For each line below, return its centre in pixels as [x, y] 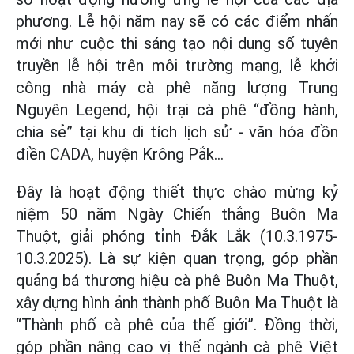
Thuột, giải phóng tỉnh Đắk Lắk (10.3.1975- [177, 237]
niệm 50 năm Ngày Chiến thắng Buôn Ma [177, 215]
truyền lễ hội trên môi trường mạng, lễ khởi [177, 66]
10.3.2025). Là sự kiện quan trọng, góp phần [177, 259]
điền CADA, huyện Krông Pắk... [120, 154]
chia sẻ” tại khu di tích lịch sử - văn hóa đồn [177, 132]
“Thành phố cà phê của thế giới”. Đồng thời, [177, 325]
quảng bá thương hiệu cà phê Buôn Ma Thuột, [177, 281]
